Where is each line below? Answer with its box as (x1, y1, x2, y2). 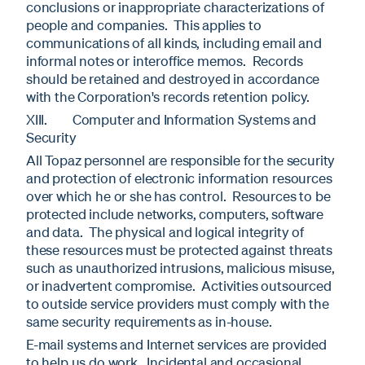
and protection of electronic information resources (26, 169, 332, 187)
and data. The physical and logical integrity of (26, 222, 304, 240)
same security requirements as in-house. (26, 312, 279, 330)
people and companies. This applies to (26, 15, 262, 33)
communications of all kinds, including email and (26, 33, 322, 51)
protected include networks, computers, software (26, 204, 324, 222)
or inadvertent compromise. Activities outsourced (26, 276, 332, 294)
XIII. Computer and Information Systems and (26, 110, 316, 128)
